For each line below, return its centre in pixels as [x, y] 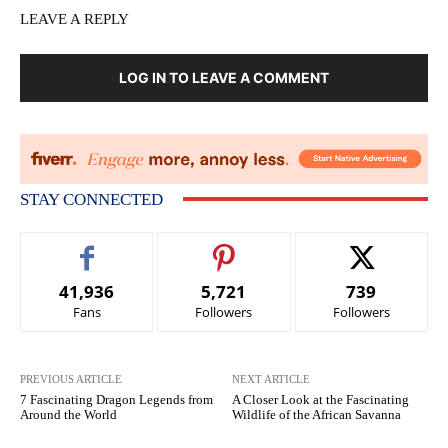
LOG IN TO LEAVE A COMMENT [224, 77]
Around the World [68, 414]
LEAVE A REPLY [74, 18]
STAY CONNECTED [91, 199]
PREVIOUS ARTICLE [71, 378]
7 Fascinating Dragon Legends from [116, 399]
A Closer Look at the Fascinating [321, 399]
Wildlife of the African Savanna [317, 414]
